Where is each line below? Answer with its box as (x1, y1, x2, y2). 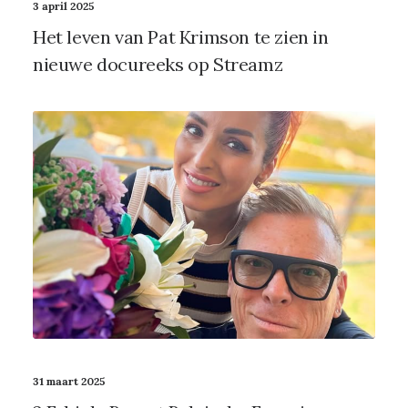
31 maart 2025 (33, 373, 106, 388)
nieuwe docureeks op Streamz (33, 52, 283, 76)
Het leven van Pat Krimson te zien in (33, 25, 329, 48)
